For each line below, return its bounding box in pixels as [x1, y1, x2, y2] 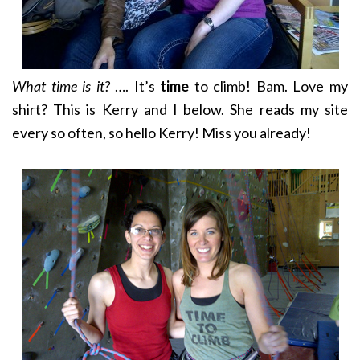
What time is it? [12, 77, 110, 96]
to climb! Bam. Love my [189, 77, 349, 96]
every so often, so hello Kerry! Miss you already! [12, 124, 311, 142]
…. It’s [109, 77, 161, 96]
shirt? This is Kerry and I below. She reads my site [12, 100, 348, 119]
